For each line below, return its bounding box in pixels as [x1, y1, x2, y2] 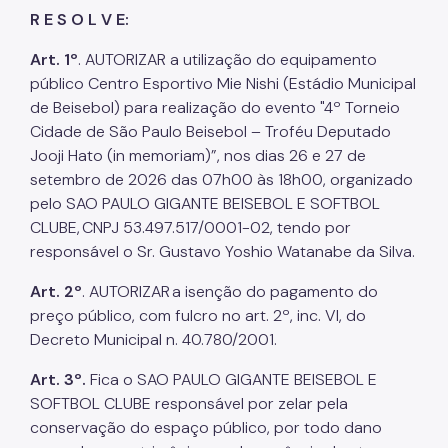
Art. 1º [30, 48, 78, 70]
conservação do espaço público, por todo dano [30, 416, 382, 438]
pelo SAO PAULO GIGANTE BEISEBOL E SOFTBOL [30, 192, 380, 214]
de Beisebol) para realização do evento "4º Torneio [30, 96, 400, 118]
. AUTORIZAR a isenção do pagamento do [82, 280, 378, 302]
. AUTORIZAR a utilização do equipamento [78, 48, 377, 70]
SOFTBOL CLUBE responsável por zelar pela [30, 392, 348, 414]
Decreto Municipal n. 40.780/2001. [30, 328, 277, 350]
